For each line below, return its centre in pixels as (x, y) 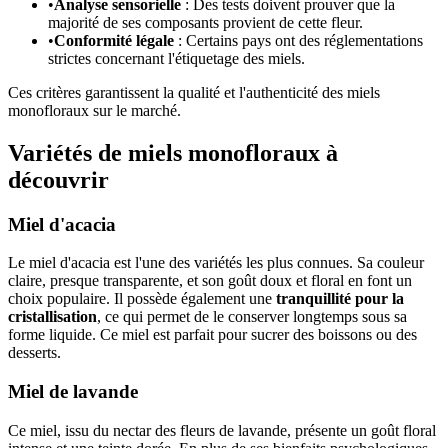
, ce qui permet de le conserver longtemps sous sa (252, 317)
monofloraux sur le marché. (94, 110)
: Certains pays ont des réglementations (298, 40)
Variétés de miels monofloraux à (173, 152)
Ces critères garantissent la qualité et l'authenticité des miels (194, 92)
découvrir (58, 179)
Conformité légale (114, 40)
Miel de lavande (73, 392)
